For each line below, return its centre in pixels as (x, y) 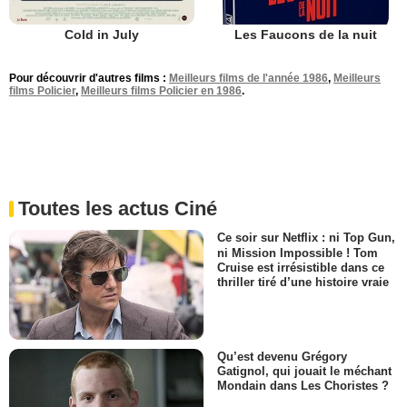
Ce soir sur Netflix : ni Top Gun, (306, 238)
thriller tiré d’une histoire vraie (303, 282)
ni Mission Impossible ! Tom (298, 253)
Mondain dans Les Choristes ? (303, 386)
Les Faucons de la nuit (305, 35)
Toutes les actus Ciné (118, 209)
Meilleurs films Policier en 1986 (161, 91)
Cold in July (102, 35)
